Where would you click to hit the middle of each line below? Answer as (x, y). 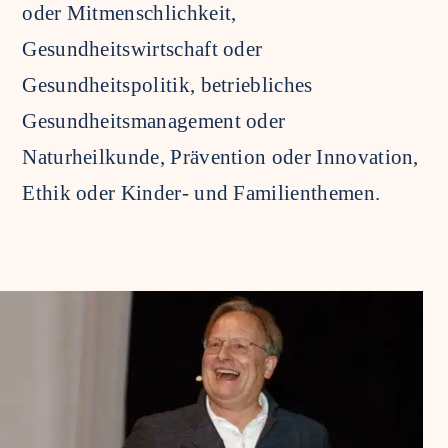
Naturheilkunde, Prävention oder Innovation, (220, 157)
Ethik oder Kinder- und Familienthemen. (201, 193)
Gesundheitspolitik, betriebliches (167, 85)
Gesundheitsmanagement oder (154, 121)
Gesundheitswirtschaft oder (142, 49)
